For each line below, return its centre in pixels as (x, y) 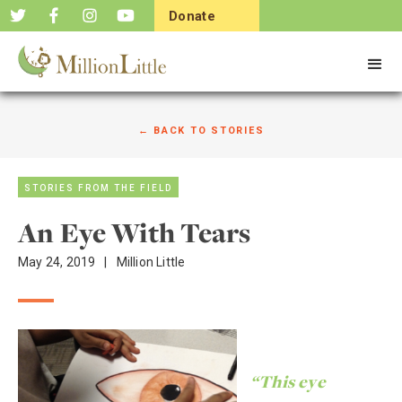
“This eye (288, 381)
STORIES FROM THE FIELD (98, 188)
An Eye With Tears (135, 232)
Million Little (151, 262)
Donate (192, 16)
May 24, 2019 (57, 262)
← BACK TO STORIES (201, 131)
